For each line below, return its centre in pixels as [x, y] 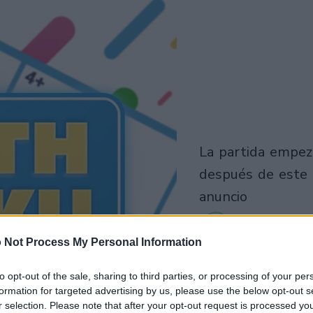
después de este [253, 174]
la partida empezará [203, 152]
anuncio [223, 196]
